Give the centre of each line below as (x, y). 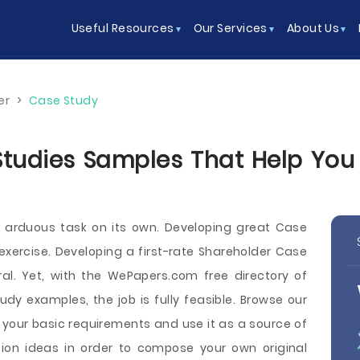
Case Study (63, 100)
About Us (313, 28)
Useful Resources (123, 28)
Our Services (230, 28)
